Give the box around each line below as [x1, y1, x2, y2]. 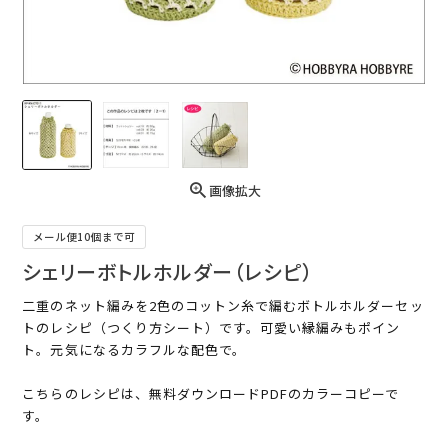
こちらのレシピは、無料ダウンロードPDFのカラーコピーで [22, 384, 400, 404]
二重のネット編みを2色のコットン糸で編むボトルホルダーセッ [22, 296, 424, 316]
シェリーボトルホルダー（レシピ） [22, 257, 315, 287]
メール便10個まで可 [33, 229, 136, 245]
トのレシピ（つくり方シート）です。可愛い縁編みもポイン [22, 318, 401, 338]
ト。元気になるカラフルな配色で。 [22, 340, 247, 360]
